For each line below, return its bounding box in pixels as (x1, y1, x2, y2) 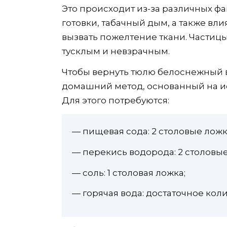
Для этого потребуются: (62, 95, 169, 106)
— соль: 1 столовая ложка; (72, 167, 185, 178)
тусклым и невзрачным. (62, 46, 170, 57)
